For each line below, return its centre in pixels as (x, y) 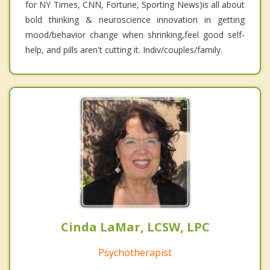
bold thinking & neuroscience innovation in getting (135, 19)
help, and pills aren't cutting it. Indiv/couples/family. (124, 49)
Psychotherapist (135, 252)
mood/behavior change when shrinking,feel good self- (135, 34)
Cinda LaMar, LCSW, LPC (135, 227)
